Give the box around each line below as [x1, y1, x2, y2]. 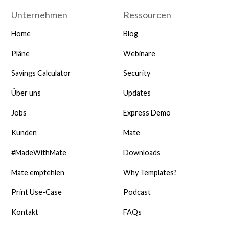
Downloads [123, 148, 161, 157]
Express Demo [123, 108, 171, 118]
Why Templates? [123, 168, 177, 177]
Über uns [11, 88, 41, 98]
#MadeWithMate [11, 148, 67, 157]
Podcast [123, 188, 151, 197]
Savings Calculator [11, 68, 72, 78]
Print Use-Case [11, 188, 62, 197]
